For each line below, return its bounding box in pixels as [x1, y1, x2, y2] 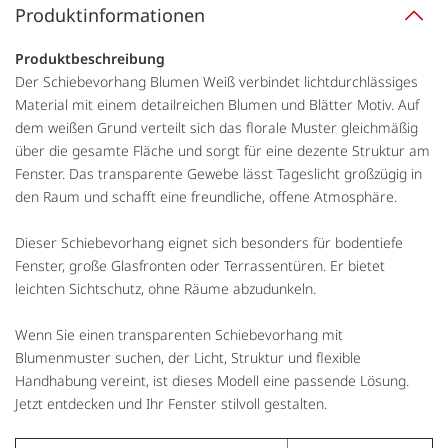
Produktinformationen [15, 2, 205, 27]
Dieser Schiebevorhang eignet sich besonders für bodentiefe [15, 232, 403, 252]
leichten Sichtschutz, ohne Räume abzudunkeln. [15, 278, 316, 298]
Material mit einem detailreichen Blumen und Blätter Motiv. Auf [15, 94, 419, 114]
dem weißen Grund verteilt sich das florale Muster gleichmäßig [15, 117, 418, 137]
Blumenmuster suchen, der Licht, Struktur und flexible [15, 347, 361, 367]
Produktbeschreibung [15, 48, 165, 68]
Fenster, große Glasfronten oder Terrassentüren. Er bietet [15, 255, 385, 275]
